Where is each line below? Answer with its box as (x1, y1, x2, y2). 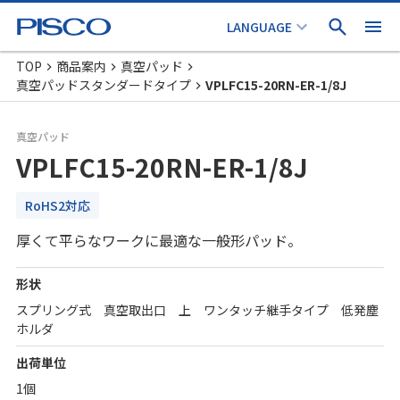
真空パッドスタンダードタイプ (16, 76, 191, 94)
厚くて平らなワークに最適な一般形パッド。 (16, 229, 302, 251)
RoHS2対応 (25, 196, 90, 214)
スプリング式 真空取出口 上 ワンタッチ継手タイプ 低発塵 (16, 301, 379, 319)
